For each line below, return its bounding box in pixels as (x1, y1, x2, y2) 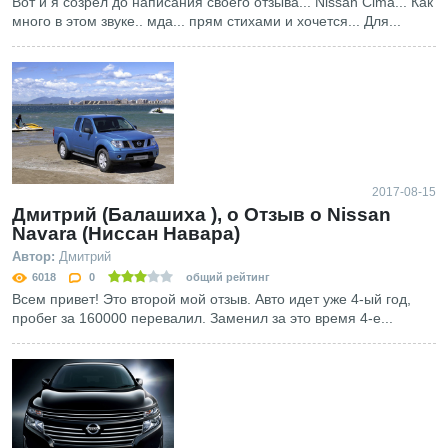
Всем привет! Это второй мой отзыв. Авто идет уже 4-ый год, (12, 290, 411, 307)
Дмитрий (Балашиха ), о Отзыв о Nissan (12, 203, 391, 225)
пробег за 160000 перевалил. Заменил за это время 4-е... (12, 309, 393, 326)
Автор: (12, 248, 55, 264)
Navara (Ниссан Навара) (12, 222, 240, 244)
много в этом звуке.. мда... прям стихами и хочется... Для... (12, 13, 401, 29)
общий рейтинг (183, 270, 270, 283)
